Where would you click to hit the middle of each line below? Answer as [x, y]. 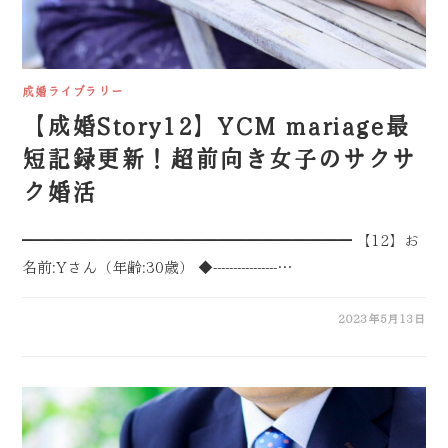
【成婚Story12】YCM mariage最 [216, 125]
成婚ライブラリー [73, 91]
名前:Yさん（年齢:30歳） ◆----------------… [157, 268]
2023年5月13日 [381, 319]
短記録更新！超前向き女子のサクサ [219, 158]
